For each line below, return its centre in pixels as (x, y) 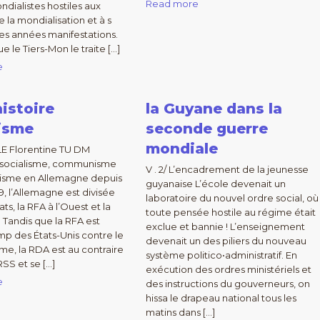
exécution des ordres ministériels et (228, 269)
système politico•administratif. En (221, 255)
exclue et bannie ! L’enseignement (225, 226)
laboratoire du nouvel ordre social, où (232, 198)
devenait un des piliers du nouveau (226, 241)
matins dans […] (180, 312)
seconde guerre (206, 129)
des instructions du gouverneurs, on (227, 284)
